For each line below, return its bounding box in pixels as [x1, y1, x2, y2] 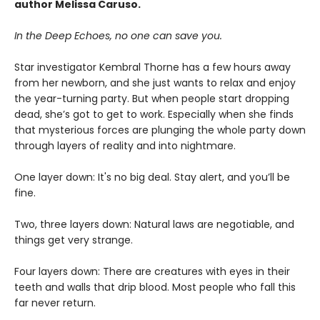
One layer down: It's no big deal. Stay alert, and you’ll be [14, 169, 290, 184]
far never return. [14, 295, 96, 310]
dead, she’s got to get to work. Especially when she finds [14, 106, 294, 121]
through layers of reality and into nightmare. [14, 138, 236, 153]
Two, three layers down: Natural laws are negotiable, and [14, 216, 294, 231]
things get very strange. [14, 232, 133, 247]
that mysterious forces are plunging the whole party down [14, 122, 306, 137]
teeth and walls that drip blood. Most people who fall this [14, 279, 296, 294]
